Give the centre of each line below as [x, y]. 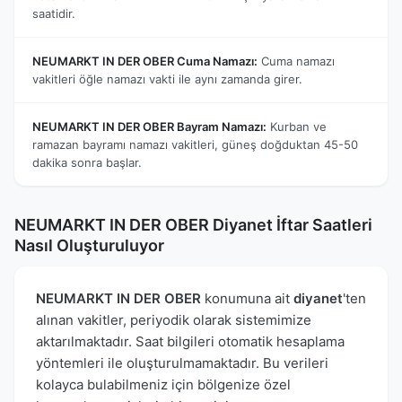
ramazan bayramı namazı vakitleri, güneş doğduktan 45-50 [195, 144]
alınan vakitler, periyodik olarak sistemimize [174, 319]
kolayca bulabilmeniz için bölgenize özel [163, 384]
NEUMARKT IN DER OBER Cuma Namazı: [145, 61]
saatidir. [54, 13]
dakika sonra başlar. [87, 162]
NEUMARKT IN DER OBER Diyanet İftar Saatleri [193, 224]
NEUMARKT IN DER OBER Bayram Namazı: [149, 126]
